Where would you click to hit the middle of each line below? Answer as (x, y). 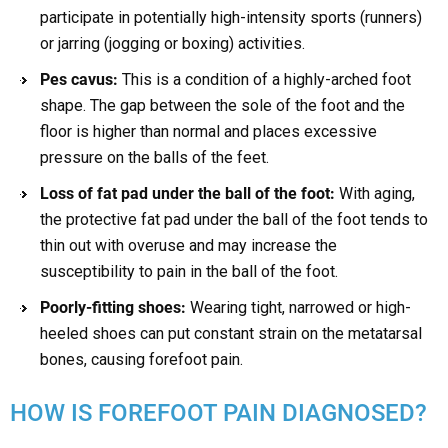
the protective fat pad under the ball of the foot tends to (234, 220)
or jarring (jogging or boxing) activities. (172, 44)
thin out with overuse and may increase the (188, 246)
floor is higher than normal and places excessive (208, 132)
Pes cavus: (81, 80)
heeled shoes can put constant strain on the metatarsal (231, 334)
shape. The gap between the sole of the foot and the (222, 106)
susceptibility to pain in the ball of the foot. (189, 272)
